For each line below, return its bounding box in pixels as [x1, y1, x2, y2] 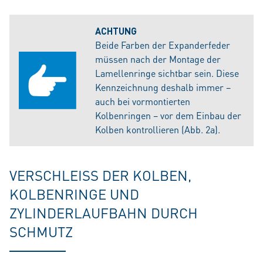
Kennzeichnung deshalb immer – [95, 81, 231, 94]
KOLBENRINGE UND [9, 185, 139, 204]
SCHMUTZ [9, 222, 73, 241]
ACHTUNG [95, 25, 137, 38]
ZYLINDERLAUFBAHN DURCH [9, 204, 198, 222]
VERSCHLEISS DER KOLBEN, [9, 166, 191, 185]
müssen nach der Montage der [95, 53, 221, 66]
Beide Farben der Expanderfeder [95, 39, 230, 52]
